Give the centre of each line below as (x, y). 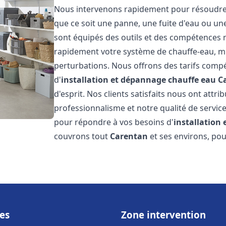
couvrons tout (82, 136)
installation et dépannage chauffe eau (139, 80)
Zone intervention (163, 215)
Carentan (129, 136)
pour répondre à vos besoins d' (114, 122)
